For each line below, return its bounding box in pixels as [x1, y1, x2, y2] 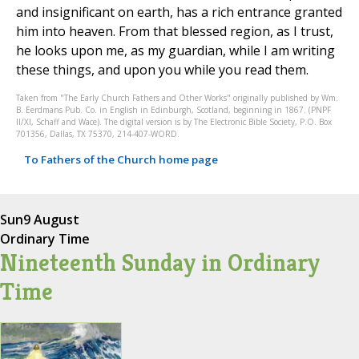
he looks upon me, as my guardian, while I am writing [16, 42, 335, 60]
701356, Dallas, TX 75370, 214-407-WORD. [16, 128, 179, 140]
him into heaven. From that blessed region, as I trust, [16, 22, 333, 41]
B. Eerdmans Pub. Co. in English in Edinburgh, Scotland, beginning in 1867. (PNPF [16, 104, 331, 116]
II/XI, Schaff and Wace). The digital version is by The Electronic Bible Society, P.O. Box [16, 116, 332, 128]
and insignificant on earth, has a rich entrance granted [16, 3, 342, 22]
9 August [23, 210, 79, 228]
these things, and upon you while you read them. [16, 61, 309, 79]
